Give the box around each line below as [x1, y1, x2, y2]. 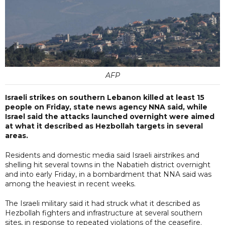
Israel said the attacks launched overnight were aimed [5, 111, 214, 121]
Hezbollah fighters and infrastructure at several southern [5, 208, 202, 217]
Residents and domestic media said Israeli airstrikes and [5, 150, 199, 160]
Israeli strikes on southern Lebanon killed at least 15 [5, 92, 204, 102]
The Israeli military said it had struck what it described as [5, 198, 200, 208]
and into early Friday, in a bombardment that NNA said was [5, 169, 211, 179]
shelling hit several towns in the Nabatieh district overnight [5, 160, 210, 169]
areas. [5, 131, 28, 140]
